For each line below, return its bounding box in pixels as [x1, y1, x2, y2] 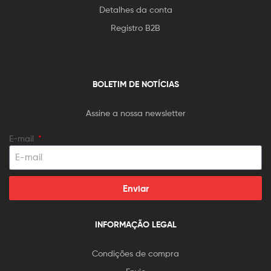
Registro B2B [111, 22, 160, 33]
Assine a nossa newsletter [85, 107, 186, 118]
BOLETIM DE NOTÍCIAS [92, 78, 179, 90]
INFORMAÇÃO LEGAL [94, 218, 177, 230]
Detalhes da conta [99, 4, 172, 15]
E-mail [9, 132, 36, 143]
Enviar [122, 182, 149, 194]
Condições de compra [92, 247, 179, 258]
